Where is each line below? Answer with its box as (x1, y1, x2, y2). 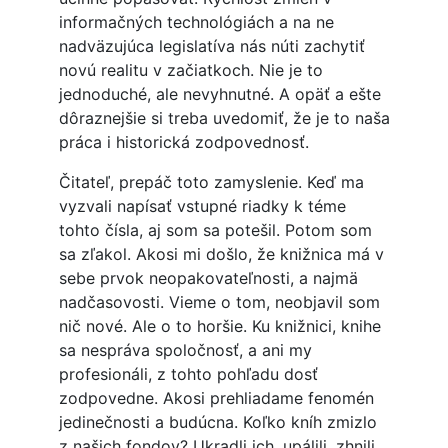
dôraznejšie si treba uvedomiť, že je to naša (58, 108, 390, 129)
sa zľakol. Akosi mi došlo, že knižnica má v (58, 244, 384, 265)
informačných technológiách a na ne (58, 12, 334, 33)
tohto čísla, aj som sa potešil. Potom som (58, 220, 372, 241)
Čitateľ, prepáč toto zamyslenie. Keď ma (58, 172, 364, 193)
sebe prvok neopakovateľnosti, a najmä (58, 268, 358, 289)
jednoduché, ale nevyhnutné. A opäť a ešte (58, 84, 381, 105)
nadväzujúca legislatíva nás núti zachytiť (58, 36, 365, 57)
